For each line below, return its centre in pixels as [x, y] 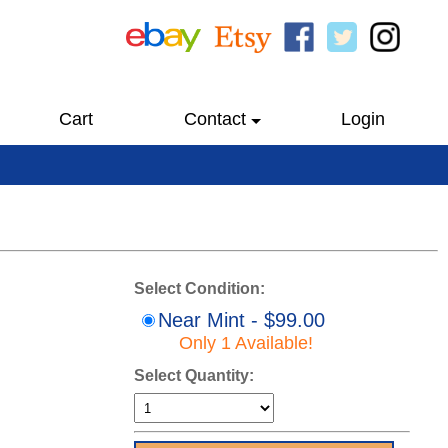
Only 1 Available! [246, 343]
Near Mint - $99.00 [241, 320]
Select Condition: [199, 288]
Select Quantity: [194, 375]
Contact [214, 119]
